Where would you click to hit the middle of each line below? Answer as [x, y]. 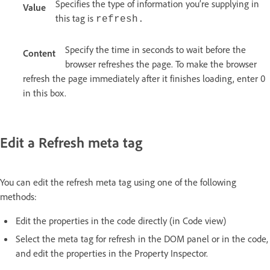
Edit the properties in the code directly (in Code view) [121, 220]
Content [39, 53]
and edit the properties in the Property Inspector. [112, 253]
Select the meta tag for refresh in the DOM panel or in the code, [142, 238]
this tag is [76, 18]
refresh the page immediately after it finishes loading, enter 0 [144, 79]
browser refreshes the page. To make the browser [161, 64]
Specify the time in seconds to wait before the [155, 50]
